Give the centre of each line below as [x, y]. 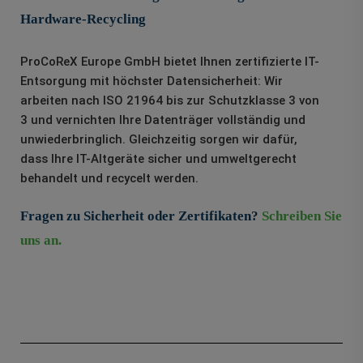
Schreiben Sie [302, 216]
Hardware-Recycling [83, 19]
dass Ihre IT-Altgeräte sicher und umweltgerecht [158, 159]
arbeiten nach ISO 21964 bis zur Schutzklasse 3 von [170, 101]
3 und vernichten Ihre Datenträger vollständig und [163, 120]
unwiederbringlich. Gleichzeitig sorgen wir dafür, [159, 140]
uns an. [41, 241]
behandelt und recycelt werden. [109, 179]
